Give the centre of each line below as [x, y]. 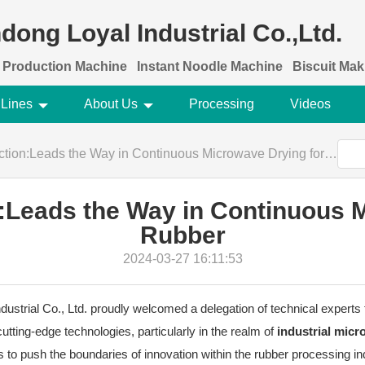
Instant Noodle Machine [210, 66]
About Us [110, 104]
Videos [310, 104]
